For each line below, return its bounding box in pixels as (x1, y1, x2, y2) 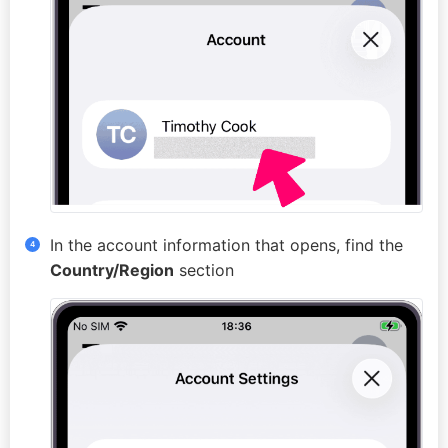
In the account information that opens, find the (50, 234, 403, 255)
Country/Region (50, 259, 174, 280)
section (174, 259, 234, 280)
